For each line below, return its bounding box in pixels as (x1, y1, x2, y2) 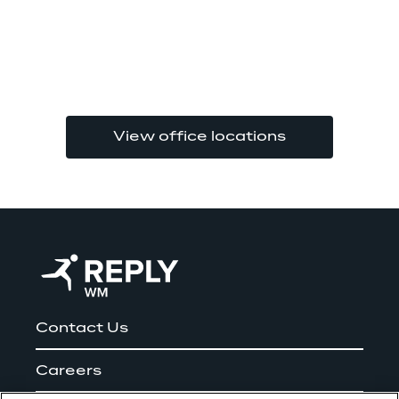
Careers (36, 364, 102, 379)
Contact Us (36, 322, 128, 336)
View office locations (113, 130, 286, 144)
